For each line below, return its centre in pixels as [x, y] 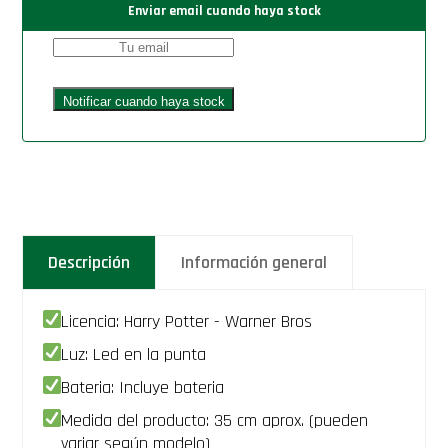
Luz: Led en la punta [134, 354]
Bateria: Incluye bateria [143, 387]
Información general [254, 262]
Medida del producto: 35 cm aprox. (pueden [215, 420]
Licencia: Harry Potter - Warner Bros [187, 321]
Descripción [89, 262]
